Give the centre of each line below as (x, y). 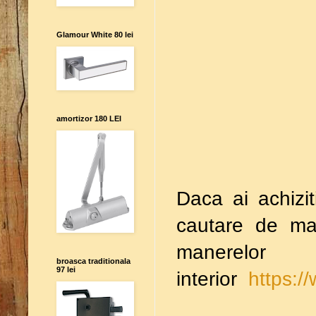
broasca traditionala (93, 261)
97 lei (66, 269)
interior (209, 279)
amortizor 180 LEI (89, 118)
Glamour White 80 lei (95, 34)
